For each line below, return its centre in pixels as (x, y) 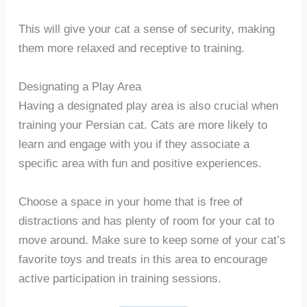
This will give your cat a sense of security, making (146, 29)
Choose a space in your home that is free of (130, 201)
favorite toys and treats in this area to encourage (143, 259)
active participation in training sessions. (120, 278)
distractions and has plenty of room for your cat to (146, 220)
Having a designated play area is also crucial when (148, 106)
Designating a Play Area (79, 87)
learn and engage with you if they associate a (134, 144)
